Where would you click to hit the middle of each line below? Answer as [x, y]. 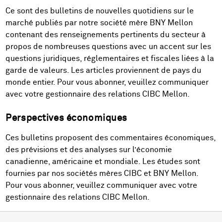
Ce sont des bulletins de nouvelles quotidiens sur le [100, 11]
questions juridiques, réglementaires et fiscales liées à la [110, 58]
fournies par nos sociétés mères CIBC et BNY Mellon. [102, 174]
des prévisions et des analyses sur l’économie [89, 150]
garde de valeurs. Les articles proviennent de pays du [104, 70]
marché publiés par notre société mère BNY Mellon [99, 23]
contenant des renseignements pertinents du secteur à [106, 34]
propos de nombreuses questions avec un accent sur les [109, 46]
